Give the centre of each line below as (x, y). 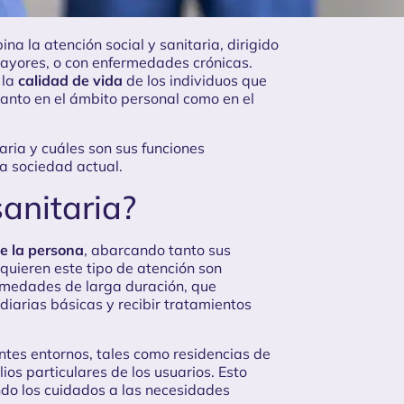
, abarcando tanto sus (157, 250)
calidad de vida (70, 81)
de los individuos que (195, 81)
